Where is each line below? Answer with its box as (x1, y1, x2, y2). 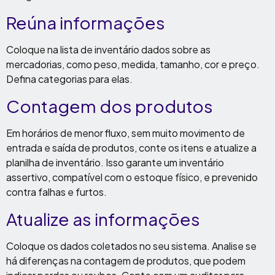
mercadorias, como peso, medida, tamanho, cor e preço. (6, 58, 260, 71)
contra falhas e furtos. (6, 185, 107, 198)
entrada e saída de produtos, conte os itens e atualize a (6, 141, 257, 154)
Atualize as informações (6, 208, 200, 230)
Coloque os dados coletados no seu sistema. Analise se (6, 239, 257, 252)
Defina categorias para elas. (6, 72, 133, 85)
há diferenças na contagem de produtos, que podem (6, 254, 246, 267)
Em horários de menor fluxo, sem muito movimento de (6, 126, 245, 139)
